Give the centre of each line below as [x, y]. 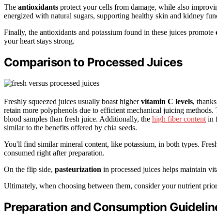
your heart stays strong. [39, 41]
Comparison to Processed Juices [93, 62]
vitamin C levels [167, 101]
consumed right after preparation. [54, 153]
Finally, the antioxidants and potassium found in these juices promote [110, 32]
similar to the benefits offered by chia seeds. [70, 127]
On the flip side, [29, 169]
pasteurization [78, 169]
